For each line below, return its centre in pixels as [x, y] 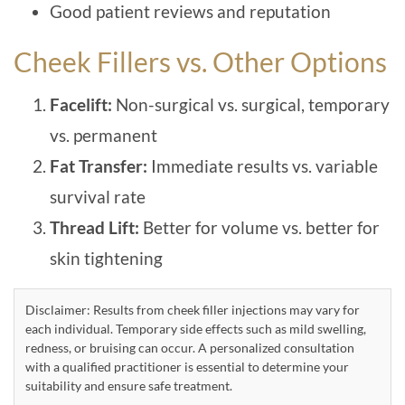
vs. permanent [104, 135]
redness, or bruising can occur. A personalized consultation [190, 347]
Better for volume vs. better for [261, 227]
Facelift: [81, 104]
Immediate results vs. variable [263, 165]
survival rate [98, 196]
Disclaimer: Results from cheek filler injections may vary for [193, 309]
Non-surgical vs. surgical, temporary [251, 104]
